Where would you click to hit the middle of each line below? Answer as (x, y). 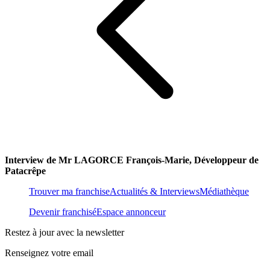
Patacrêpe (25, 171)
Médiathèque (224, 192)
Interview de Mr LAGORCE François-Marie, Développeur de (132, 160)
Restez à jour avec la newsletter (64, 233)
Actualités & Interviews (155, 192)
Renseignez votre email (49, 253)
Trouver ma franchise (69, 192)
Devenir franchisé (63, 212)
